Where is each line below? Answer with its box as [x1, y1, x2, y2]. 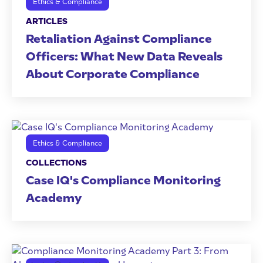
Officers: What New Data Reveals [26, 49, 222, 63]
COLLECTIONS [26, 158, 87, 168]
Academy [26, 191, 82, 205]
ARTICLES [26, 16, 68, 26]
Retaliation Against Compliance [26, 32, 212, 46]
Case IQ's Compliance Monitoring [26, 173, 221, 187]
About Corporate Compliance [26, 67, 200, 81]
